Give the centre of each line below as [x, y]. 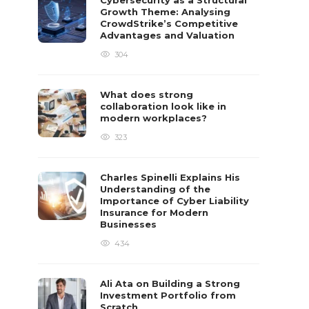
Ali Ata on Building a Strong [170, 283]
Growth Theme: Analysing [166, 12]
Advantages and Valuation [169, 35]
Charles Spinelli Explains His [170, 177]
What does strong [147, 94]
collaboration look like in [163, 106]
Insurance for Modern [154, 212]
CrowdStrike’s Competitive [169, 23]
